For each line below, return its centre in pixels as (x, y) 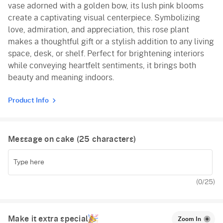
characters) (113, 140)
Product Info (28, 101)
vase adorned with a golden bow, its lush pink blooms (106, 6)
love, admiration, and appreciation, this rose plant (99, 30)
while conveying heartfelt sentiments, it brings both (102, 66)
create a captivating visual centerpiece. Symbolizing (104, 18)
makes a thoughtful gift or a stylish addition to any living (111, 42)
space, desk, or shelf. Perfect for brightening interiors (106, 54)
